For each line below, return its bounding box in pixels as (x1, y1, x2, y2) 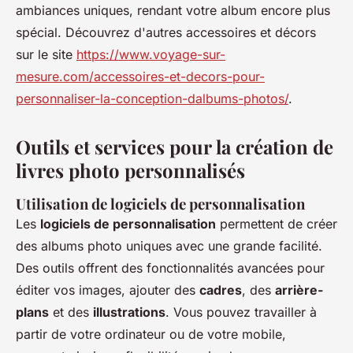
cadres (199, 282, 242, 298)
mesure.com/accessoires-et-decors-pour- (16, 69, 265, 84)
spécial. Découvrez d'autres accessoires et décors (16, 24, 316, 40)
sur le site (16, 46, 76, 62)
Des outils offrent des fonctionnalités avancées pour (16, 260, 325, 276)
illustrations (93, 304, 165, 320)
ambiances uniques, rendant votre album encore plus (16, 2, 330, 18)
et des (49, 304, 93, 320)
